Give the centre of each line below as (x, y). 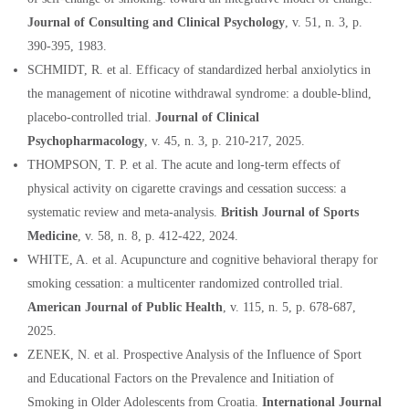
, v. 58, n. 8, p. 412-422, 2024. (158, 236)
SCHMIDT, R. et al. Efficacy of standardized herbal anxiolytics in (199, 69)
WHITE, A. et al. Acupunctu (102, 259)
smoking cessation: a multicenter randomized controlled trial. (185, 283)
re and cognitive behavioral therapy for (277, 259)
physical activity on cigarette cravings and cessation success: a (187, 188)
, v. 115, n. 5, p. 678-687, (289, 307)
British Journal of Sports (290, 212)
